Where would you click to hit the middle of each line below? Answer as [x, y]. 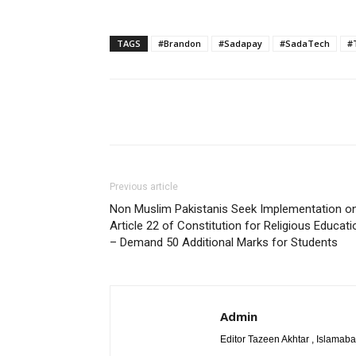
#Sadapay [240, 43]
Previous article [144, 187]
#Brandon [180, 43]
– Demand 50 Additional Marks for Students [224, 242]
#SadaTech [305, 43]
